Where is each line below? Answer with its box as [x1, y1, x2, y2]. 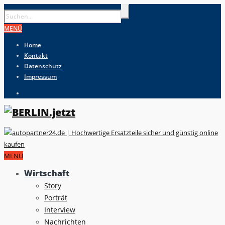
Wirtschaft [24, 167, 69, 179]
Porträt [44, 192, 67, 202]
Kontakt [24, 51, 48, 60]
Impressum [24, 72, 57, 81]
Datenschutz [24, 62, 62, 70]
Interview [44, 204, 75, 214]
